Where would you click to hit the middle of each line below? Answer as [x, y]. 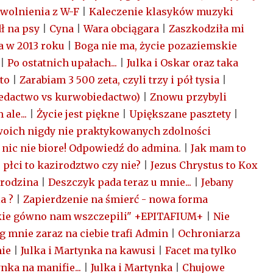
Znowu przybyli [189, 97]
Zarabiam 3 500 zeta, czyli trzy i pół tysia [120, 80]
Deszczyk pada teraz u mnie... [120, 183]
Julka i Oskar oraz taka [183, 63]
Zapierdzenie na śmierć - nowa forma [116, 200]
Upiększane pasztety [180, 114]
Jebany [218, 183]
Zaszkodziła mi [207, 29]
